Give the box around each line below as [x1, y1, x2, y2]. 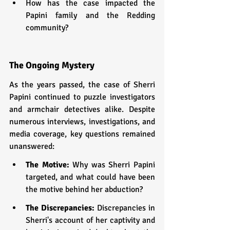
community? [26, 22, 68, 33]
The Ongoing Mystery [9, 59, 94, 71]
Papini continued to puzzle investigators [9, 91, 155, 102]
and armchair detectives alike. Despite [9, 104, 155, 114]
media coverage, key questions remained [9, 128, 155, 139]
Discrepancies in [97, 202, 155, 213]
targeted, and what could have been [26, 171, 155, 182]
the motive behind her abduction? [26, 184, 143, 195]
